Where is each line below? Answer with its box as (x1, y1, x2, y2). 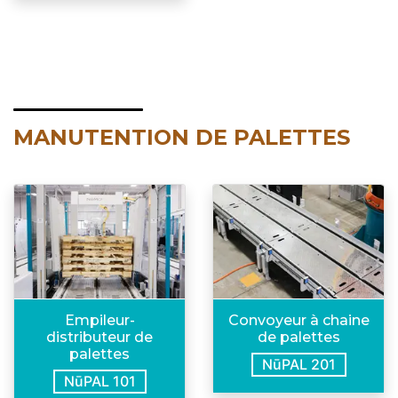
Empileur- (64, 311, 135, 329)
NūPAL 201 (261, 354, 336, 373)
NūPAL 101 (63, 371, 136, 390)
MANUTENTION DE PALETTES (13, 124, 350, 151)
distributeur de (46, 328, 153, 346)
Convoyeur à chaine (227, 311, 370, 329)
